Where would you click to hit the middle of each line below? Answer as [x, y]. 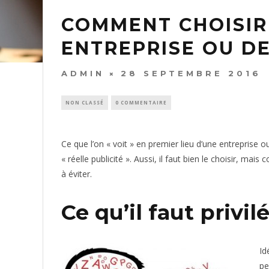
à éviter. [77, 174]
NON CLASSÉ [85, 103]
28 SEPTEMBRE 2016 [191, 74]
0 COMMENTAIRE [141, 103]
